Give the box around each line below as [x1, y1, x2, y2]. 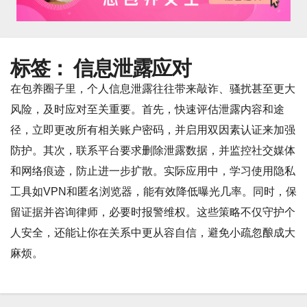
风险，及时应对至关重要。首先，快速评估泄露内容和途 [10, 103, 284, 116]
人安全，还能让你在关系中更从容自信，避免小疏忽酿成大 [10, 227, 295, 239]
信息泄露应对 [73, 56, 191, 82]
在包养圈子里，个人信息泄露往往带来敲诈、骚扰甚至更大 [10, 83, 295, 95]
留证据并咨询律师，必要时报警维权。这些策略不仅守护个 [10, 206, 295, 219]
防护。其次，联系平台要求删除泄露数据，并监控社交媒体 [10, 145, 295, 157]
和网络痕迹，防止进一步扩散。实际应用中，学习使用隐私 [10, 165, 295, 177]
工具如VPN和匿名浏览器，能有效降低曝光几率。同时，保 [10, 186, 297, 198]
